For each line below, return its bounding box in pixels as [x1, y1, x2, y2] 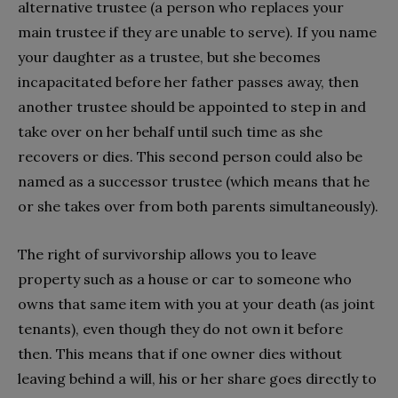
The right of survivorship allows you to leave [18, 244, 316, 263]
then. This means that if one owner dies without [18, 344, 342, 362]
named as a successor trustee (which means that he [18, 171, 370, 190]
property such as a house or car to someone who [18, 269, 352, 288]
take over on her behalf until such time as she [18, 122, 322, 140]
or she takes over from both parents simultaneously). [18, 196, 378, 215]
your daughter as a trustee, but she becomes [18, 47, 321, 66]
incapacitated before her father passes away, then [18, 72, 359, 91]
